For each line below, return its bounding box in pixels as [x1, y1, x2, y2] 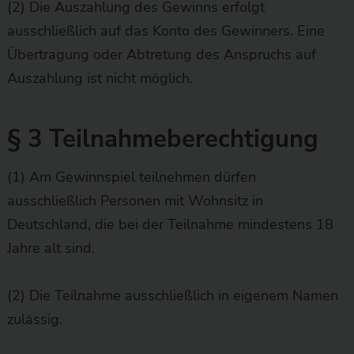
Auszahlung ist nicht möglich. [6, 68, 193, 88]
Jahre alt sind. [6, 238, 95, 258]
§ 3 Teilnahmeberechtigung [6, 122, 318, 156]
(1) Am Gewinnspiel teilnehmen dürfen [6, 167, 256, 186]
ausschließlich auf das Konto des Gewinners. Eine [6, 21, 325, 40]
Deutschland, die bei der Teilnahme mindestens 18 [6, 214, 333, 234]
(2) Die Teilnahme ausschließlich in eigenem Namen [6, 285, 338, 305]
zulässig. [6, 309, 62, 329]
